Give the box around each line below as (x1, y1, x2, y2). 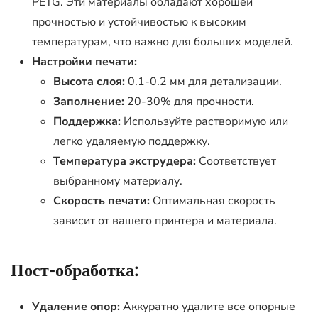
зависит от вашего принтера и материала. (53, 213, 277, 229)
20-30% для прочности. (124, 94, 254, 109)
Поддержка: (53, 114, 121, 129)
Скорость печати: (53, 193, 150, 209)
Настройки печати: (32, 54, 137, 70)
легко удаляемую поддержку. (53, 133, 210, 149)
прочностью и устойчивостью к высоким (32, 14, 246, 30)
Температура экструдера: (53, 153, 196, 169)
